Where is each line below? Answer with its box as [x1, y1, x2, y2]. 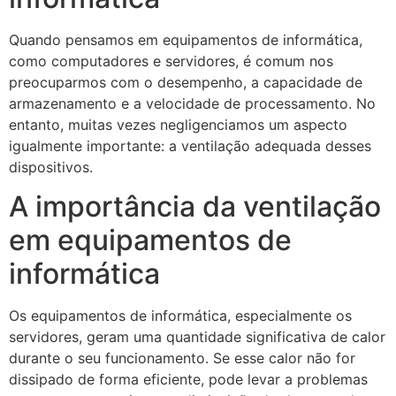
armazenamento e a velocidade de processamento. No [9, 95, 376, 112]
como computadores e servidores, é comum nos [9, 52, 333, 70]
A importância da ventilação [9, 189, 381, 225]
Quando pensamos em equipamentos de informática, [9, 31, 362, 49]
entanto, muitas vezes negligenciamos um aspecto [9, 116, 347, 133]
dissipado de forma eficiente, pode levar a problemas [9, 370, 368, 389]
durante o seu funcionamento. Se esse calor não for [9, 349, 355, 368]
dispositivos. [9, 158, 93, 176]
